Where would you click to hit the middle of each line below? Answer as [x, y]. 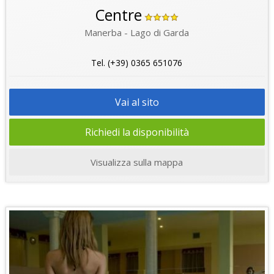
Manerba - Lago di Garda [137, 33]
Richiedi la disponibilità [137, 132]
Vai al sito [137, 102]
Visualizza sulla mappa [137, 162]
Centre [119, 15]
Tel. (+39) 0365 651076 [137, 63]
